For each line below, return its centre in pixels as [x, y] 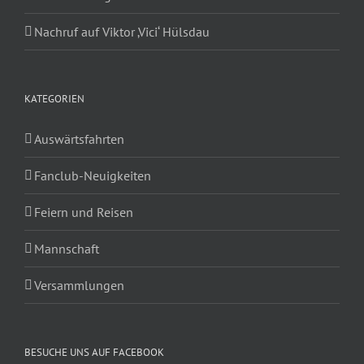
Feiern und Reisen [84, 212]
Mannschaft [67, 248]
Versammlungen [79, 285]
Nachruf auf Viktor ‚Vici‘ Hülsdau [122, 31]
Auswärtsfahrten [79, 139]
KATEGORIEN [54, 98]
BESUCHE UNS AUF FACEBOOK [94, 352]
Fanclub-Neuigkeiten [93, 175]
